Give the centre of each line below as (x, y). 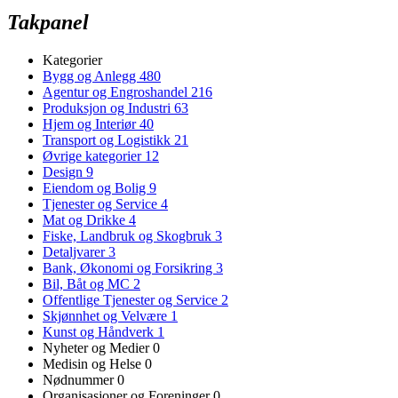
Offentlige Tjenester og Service (132, 299)
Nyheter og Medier (98, 347)
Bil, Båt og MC (88, 283)
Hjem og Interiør (91, 123)
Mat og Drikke (86, 219)
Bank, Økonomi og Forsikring (129, 267)
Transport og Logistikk (108, 139)
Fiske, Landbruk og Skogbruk (129, 235)
